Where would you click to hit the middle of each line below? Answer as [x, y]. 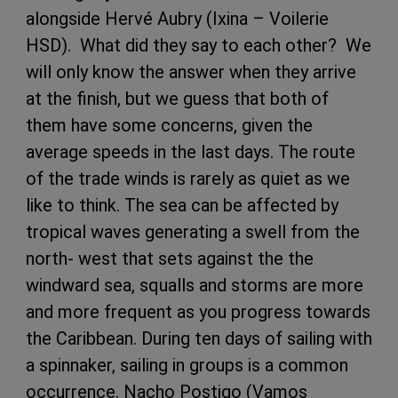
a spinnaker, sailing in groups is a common [187, 365]
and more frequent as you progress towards [198, 311]
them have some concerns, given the [169, 125]
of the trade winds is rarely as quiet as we [188, 178]
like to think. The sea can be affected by [182, 205]
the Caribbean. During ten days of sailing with [199, 338]
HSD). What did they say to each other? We [199, 45]
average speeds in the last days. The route [191, 151]
